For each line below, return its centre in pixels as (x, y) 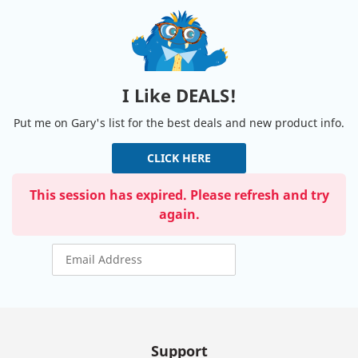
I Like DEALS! (179, 95)
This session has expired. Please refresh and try (179, 195)
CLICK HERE (179, 157)
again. (179, 214)
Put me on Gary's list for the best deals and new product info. (179, 122)
